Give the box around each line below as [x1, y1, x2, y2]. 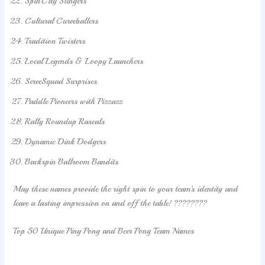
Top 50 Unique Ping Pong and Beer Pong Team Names [13, 225, 195, 237]
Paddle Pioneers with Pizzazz [25, 95, 123, 106]
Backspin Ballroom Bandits [25, 156, 119, 167]
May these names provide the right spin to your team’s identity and [13, 183, 238, 194]
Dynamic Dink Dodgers [25, 135, 106, 147]
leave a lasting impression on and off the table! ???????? [13, 197, 208, 208]
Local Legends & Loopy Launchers [25, 55, 144, 66]
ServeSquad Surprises [25, 75, 98, 86]
